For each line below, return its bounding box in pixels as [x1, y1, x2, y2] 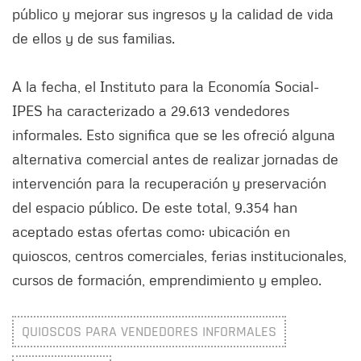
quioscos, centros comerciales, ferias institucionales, [12, 246, 346, 264]
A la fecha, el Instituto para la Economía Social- [12, 77, 319, 95]
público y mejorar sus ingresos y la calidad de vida [12, 4, 334, 23]
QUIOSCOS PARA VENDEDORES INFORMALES [22, 322, 276, 341]
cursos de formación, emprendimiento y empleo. [12, 270, 322, 288]
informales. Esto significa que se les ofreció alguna [12, 125, 335, 143]
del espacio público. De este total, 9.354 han [12, 197, 297, 216]
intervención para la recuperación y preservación [12, 173, 326, 192]
